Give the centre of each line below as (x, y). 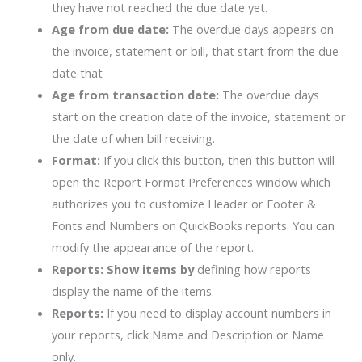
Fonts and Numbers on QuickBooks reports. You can (193, 225)
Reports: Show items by (122, 269)
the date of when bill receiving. (133, 138)
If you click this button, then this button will (217, 160)
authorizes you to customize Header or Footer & (183, 203)
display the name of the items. (133, 290)
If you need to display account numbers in (217, 312)
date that (77, 72)
